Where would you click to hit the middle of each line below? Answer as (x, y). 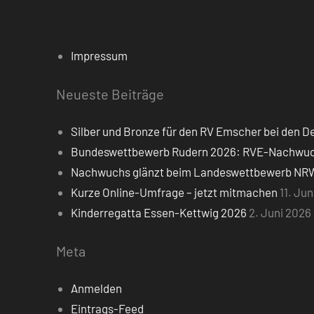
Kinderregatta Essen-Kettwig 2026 (159, 213)
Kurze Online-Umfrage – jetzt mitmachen (175, 192)
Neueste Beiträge (110, 94)
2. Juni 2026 (280, 213)
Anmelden (97, 288)
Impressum (100, 56)
